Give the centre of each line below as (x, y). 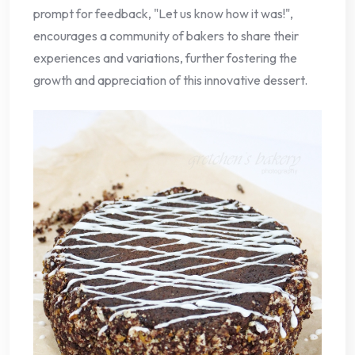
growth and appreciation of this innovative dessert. (170, 80)
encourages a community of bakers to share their (166, 35)
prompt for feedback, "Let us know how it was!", (163, 13)
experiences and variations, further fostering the (165, 57)
